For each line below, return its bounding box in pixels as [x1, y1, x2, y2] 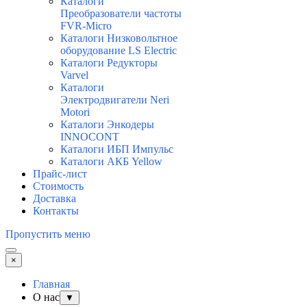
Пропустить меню [5, 228, 90, 241]
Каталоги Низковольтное [60, 32, 177, 45]
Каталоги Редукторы [60, 57, 158, 69]
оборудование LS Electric [60, 45, 177, 57]
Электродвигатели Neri [60, 94, 169, 106]
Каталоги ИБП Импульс [60, 143, 173, 156]
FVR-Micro [60, 20, 112, 32]
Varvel [60, 69, 88, 82]
